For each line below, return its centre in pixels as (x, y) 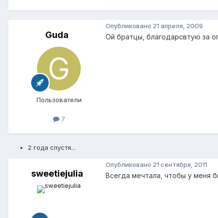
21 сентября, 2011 (180, 164)
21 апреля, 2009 (178, 26)
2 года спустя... (52, 148)
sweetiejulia (57, 174)
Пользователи (59, 100)
